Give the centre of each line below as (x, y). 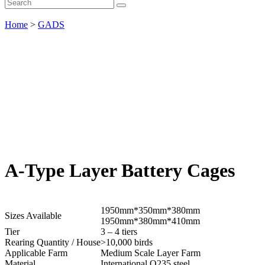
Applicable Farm (36, 253)
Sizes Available (33, 215)
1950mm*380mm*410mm (150, 221)
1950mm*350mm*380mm (150, 210)
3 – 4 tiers (119, 231)
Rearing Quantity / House (53, 242)
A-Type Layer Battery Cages (120, 171)
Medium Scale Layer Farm (151, 253)
